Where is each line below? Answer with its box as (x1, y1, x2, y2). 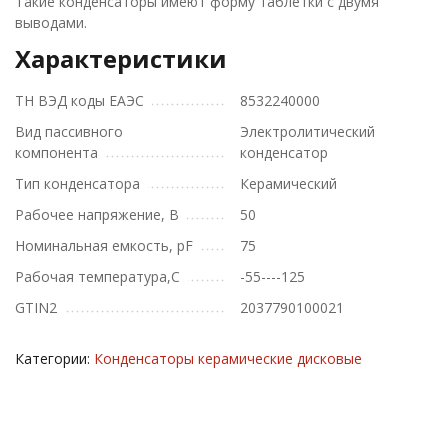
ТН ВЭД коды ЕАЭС (15, 91, 144, 110)
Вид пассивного (15, 122, 123, 141)
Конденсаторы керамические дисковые (94, 349, 362, 368)
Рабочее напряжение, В (15, 205, 179, 224)
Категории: (15, 349, 94, 368)
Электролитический (240, 122, 375, 141)
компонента (15, 143, 98, 162)
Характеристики (15, 42, 227, 75)
